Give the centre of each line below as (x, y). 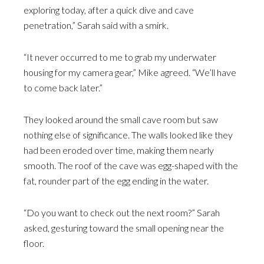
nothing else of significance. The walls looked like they (128, 135)
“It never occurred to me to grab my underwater (120, 57)
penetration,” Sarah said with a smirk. (96, 25)
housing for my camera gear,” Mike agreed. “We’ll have (130, 72)
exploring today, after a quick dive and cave (109, 10)
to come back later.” (63, 88)
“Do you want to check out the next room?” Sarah (122, 212)
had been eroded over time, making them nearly (119, 150)
